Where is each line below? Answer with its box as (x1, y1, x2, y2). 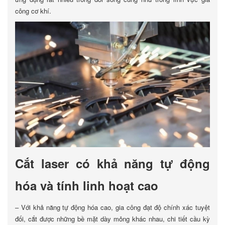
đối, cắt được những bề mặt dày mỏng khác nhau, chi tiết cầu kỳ (15, 214, 210, 223)
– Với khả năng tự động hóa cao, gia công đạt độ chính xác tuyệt (15, 202, 210, 212)
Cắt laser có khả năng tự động (15, 155, 210, 172)
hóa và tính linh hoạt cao (15, 177, 158, 194)
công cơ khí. (15, 6, 51, 16)
